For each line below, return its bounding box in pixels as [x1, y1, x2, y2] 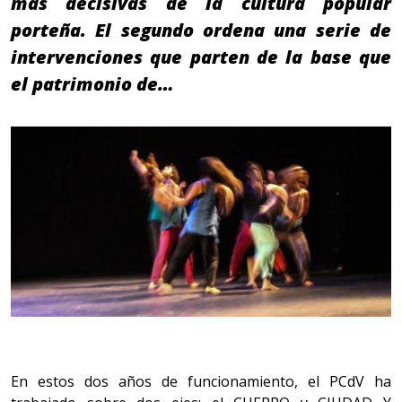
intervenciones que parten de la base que [11, 45, 391, 70]
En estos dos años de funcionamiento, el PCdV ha [11, 371, 391, 392]
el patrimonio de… [11, 72, 174, 97]
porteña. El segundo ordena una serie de [11, 18, 391, 43]
